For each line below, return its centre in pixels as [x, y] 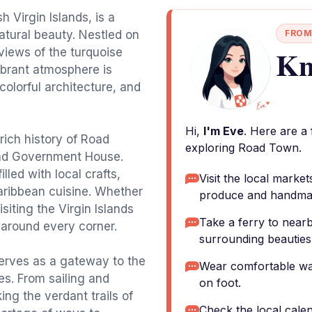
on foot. [220, 283]
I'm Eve [224, 131]
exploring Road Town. [243, 148]
